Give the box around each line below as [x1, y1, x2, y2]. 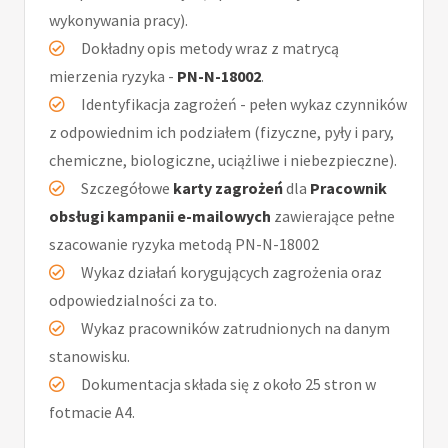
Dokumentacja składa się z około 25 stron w [81, 373, 376, 394]
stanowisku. [49, 345, 130, 366]
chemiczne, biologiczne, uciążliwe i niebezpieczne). [49, 149, 397, 170]
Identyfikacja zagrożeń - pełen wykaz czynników [81, 93, 407, 114]
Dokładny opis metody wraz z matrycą [81, 37, 339, 58]
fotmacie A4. [49, 401, 135, 422]
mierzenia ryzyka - [49, 65, 177, 86]
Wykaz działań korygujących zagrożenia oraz [81, 261, 382, 282]
